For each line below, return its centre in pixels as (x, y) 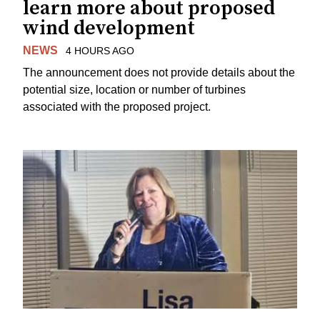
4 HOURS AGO (100, 51)
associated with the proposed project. (117, 106)
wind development (109, 29)
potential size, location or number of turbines (134, 89)
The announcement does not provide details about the (159, 72)
